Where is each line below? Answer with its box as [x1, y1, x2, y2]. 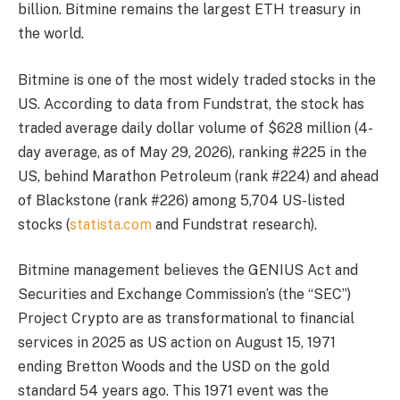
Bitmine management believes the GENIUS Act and [18, 262, 358, 279]
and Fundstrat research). [152, 215, 317, 233]
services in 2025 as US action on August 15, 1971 [18, 334, 336, 352]
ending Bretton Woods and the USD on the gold [18, 358, 329, 376]
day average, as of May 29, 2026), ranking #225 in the [18, 143, 367, 161]
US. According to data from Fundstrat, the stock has [18, 95, 364, 112]
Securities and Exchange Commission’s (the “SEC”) [18, 286, 351, 304]
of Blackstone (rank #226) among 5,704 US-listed [18, 191, 345, 209]
